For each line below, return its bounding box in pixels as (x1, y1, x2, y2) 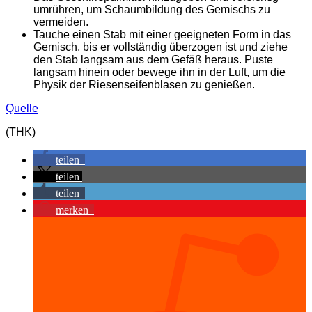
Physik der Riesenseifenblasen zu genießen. (33, 79, 255, 91)
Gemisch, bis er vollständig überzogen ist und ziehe (33, 41, 288, 54)
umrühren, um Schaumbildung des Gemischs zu (33, 3, 270, 16)
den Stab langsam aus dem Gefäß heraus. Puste (33, 54, 273, 66)
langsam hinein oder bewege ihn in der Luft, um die (33, 66, 286, 79)
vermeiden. (33, 16, 88, 29)
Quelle (6, 102, 38, 115)
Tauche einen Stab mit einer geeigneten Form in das (33, 29, 291, 41)
